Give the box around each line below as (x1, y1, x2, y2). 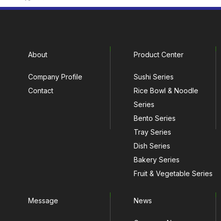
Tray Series (134, 128, 172, 136)
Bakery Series (134, 155, 180, 164)
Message (28, 196, 59, 205)
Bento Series (134, 114, 176, 122)
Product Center (134, 50, 184, 59)
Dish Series (134, 142, 171, 150)
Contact (28, 86, 54, 95)
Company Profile (28, 73, 83, 81)
